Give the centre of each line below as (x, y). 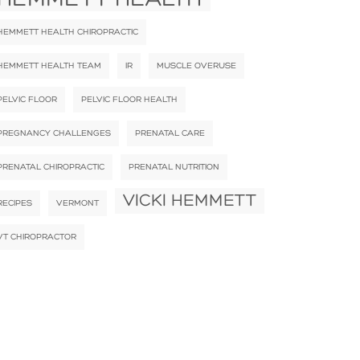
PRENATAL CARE (170, 133)
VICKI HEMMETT (190, 200)
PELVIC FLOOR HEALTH (129, 99)
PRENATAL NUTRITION (174, 167)
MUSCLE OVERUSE (196, 65)
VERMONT (78, 203)
